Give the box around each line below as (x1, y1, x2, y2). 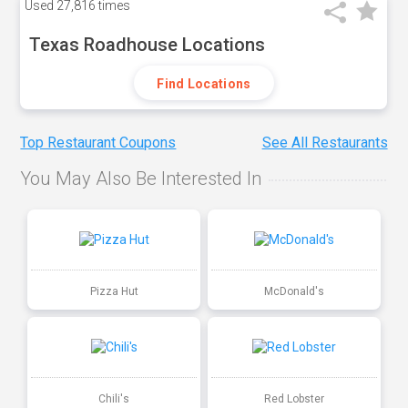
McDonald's (263, 284, 324, 298)
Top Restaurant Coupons (20, 134, 177, 152)
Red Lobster (263, 392, 324, 405)
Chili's (98, 392, 130, 405)
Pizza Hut (89, 284, 138, 298)
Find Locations (157, 76, 251, 91)
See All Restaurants (261, 134, 388, 152)
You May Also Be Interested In (20, 168, 262, 190)
